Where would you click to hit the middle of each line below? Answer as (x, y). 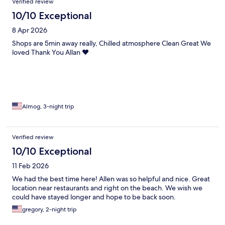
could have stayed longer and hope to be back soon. (94, 197)
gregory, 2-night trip (49, 210)
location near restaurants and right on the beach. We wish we (107, 188)
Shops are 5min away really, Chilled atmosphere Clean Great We (111, 43)
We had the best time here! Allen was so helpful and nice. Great (111, 179)
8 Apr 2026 (30, 30)
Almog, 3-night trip (48, 107)
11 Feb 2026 (30, 166)
